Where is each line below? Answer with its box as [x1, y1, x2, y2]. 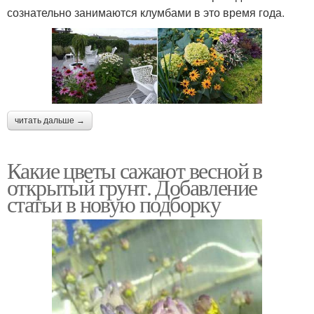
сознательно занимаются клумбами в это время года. [7, 4, 285, 20]
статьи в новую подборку [7, 188, 221, 219]
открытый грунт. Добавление [7, 171, 257, 202]
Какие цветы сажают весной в [7, 154, 262, 185]
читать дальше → [15, 115, 85, 125]
